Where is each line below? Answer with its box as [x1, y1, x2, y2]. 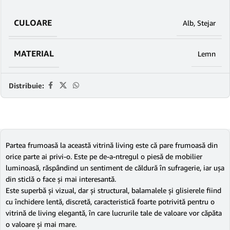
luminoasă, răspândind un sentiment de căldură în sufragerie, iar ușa [6, 163, 224, 172]
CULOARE [14, 17, 52, 28]
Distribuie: [9, 81, 44, 90]
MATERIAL [14, 48, 54, 59]
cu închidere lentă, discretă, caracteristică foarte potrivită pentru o [6, 197, 215, 206]
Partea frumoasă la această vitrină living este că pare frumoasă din [6, 141, 218, 149]
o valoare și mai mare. [6, 220, 76, 228]
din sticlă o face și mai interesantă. [6, 175, 116, 183]
